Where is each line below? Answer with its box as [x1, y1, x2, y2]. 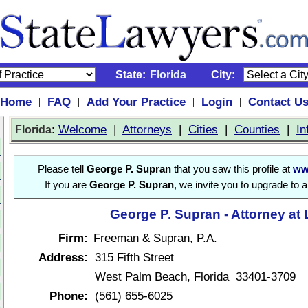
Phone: [49, 289, 88, 302]
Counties [234, 122, 280, 136]
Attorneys [122, 122, 172, 136]
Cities [188, 122, 218, 136]
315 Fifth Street [95, 250, 174, 264]
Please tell [37, 164, 87, 175]
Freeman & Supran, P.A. [93, 231, 217, 245]
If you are [44, 179, 89, 190]
